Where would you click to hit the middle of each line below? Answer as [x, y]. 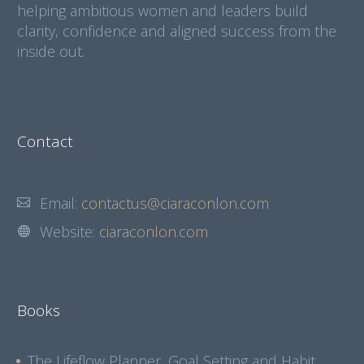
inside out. [51, 51]
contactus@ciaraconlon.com [175, 204]
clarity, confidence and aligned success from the [177, 30]
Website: [69, 232]
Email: [61, 204]
